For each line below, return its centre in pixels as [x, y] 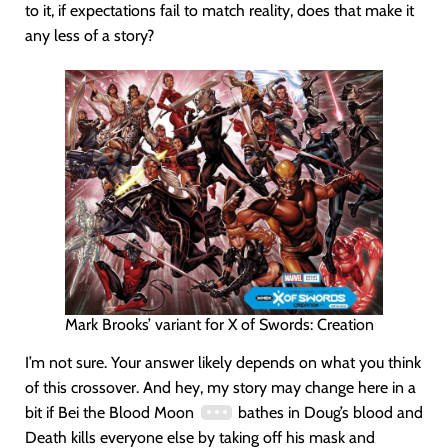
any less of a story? [89, 35]
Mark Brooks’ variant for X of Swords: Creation [219, 324]
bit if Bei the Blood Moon [111, 412]
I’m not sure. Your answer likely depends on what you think [223, 362]
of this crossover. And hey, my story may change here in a [220, 387]
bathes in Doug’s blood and [328, 412]
